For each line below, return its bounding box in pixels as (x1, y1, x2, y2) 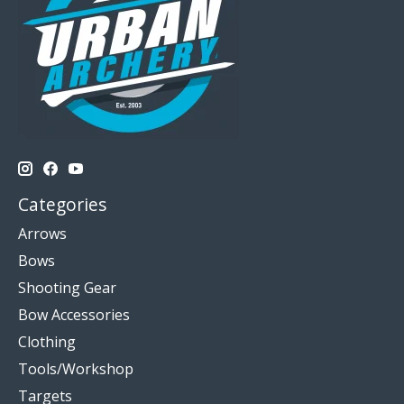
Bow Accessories (18, 305, 130, 325)
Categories (18, 192, 106, 217)
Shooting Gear (18, 278, 116, 298)
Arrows (18, 224, 67, 243)
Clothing (18, 332, 76, 352)
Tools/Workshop (18, 359, 133, 379)
